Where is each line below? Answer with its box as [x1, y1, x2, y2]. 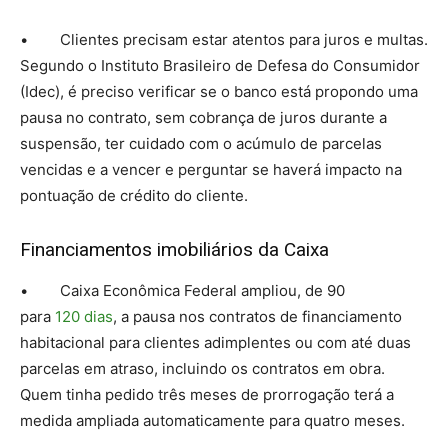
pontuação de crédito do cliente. [20, 186, 248, 206]
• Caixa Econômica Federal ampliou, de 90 [20, 281, 345, 301]
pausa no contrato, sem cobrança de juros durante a [20, 108, 387, 128]
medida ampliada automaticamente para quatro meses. [20, 411, 405, 431]
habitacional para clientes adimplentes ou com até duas [20, 333, 411, 353]
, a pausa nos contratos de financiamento [113, 307, 402, 327]
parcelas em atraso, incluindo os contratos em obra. [20, 359, 385, 379]
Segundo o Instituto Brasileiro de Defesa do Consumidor [20, 56, 420, 76]
